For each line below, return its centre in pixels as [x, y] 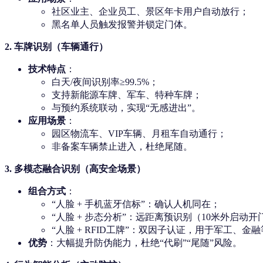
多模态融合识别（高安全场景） [80, 169]
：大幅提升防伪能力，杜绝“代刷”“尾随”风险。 [144, 243]
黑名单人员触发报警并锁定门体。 [122, 25]
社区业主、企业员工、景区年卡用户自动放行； [150, 12]
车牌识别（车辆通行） [61, 47]
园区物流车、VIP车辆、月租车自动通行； [139, 134]
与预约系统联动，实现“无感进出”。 [126, 108]
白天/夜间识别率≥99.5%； [105, 82]
